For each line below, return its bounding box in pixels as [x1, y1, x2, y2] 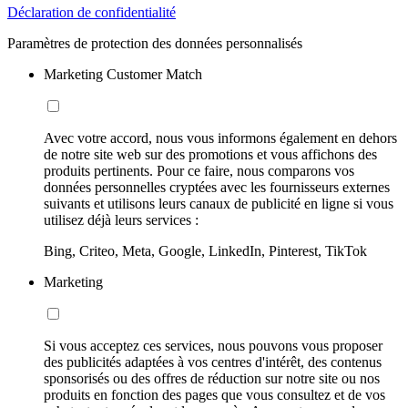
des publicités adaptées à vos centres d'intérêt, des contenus [44, 353, 382, 370]
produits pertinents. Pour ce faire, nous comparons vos [44, 162, 354, 178]
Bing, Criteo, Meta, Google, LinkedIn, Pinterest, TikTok [44, 242, 367, 259]
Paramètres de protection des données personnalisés [7, 35, 302, 51]
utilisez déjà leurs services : [44, 211, 199, 228]
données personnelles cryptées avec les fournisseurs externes [44, 178, 390, 195]
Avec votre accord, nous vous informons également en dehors [44, 129, 397, 146]
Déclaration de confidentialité [7, 4, 176, 20]
